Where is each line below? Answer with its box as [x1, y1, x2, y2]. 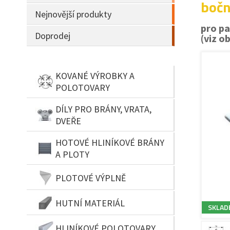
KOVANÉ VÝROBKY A [55, 70, 135, 82]
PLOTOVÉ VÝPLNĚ [55, 171, 126, 184]
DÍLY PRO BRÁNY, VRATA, [55, 103, 151, 115]
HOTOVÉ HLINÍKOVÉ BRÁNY [55, 137, 164, 148]
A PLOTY [55, 148, 89, 160]
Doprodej [35, 30, 70, 42]
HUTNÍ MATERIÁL [55, 197, 125, 209]
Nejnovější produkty [35, 8, 111, 20]
